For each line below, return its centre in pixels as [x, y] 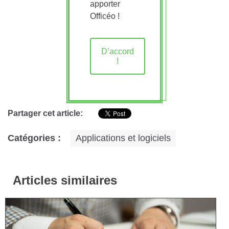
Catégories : [34, 138]
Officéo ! [105, 16]
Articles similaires [65, 180]
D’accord [117, 51]
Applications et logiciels [123, 138]
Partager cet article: [45, 113]
